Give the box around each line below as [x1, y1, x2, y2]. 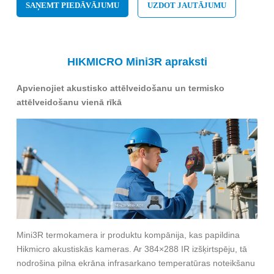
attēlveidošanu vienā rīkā [17, 97, 122, 107]
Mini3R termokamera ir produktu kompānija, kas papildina [17, 230, 240, 240]
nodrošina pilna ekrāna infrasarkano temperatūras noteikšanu [17, 258, 255, 268]
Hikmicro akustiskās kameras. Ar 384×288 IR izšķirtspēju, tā [17, 244, 247, 254]
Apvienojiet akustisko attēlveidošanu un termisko [17, 83, 224, 93]
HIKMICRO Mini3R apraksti [67, 56, 207, 68]
